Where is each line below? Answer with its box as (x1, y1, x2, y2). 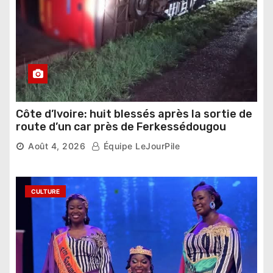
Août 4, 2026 (28, 141, 85, 152)
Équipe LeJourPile (101, 141, 180, 152)
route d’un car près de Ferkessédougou (16, 120, 226, 134)
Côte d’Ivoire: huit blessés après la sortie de (16, 107, 252, 121)
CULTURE (31, 188, 60, 196)
